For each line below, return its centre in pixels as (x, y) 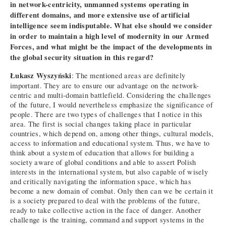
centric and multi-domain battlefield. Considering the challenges (111, 95)
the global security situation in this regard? (82, 58)
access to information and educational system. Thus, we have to (110, 143)
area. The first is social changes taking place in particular (101, 124)
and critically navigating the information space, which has (101, 181)
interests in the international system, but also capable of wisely (109, 172)
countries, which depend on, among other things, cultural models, (112, 133)
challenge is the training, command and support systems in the (107, 219)
